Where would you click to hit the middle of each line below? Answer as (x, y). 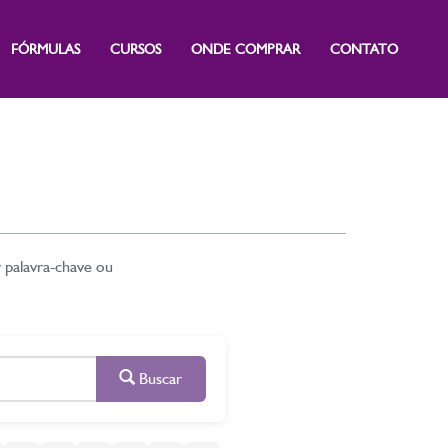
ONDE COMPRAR (245, 49)
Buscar (158, 378)
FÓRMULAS (45, 49)
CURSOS (135, 49)
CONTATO (364, 49)
